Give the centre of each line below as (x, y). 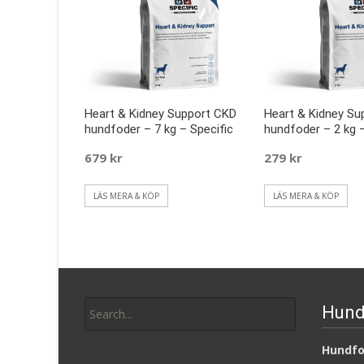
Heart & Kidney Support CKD (160, 114)
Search (102, 294)
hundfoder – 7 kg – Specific (159, 130)
